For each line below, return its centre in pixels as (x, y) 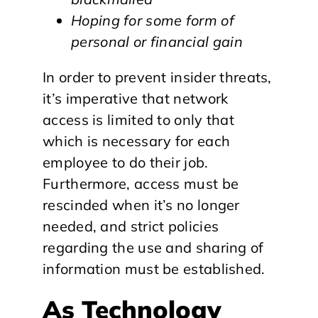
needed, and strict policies (131, 226)
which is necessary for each (137, 141)
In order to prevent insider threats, (157, 77)
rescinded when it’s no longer (141, 204)
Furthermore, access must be (141, 183)
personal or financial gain (157, 41)
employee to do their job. (126, 162)
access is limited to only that (139, 119)
